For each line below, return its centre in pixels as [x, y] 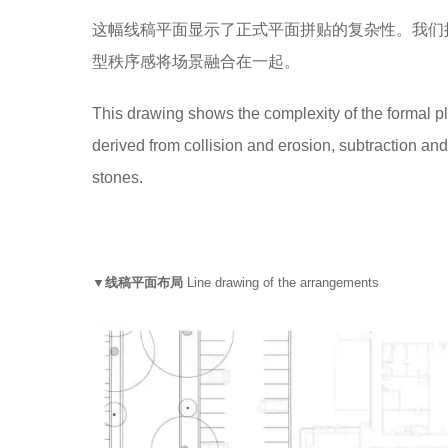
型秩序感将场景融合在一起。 [196, 62]
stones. [117, 178]
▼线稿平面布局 [137, 283]
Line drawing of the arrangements [281, 283]
